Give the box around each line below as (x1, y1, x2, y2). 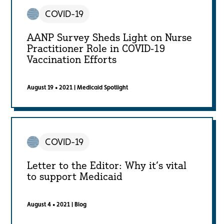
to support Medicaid (27, 170, 123, 183)
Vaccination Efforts (27, 53, 117, 66)
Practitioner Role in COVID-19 (27, 42, 165, 55)
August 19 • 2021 (27, 84, 73, 91)
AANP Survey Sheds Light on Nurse (27, 31, 192, 44)
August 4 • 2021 (27, 201, 70, 208)
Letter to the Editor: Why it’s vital (27, 159, 187, 172)
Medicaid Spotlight (77, 84, 128, 91)
